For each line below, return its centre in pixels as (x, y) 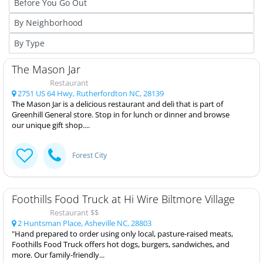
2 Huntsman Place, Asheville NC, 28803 (84, 223)
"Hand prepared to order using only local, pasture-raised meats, (122, 233)
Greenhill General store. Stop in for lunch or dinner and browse (121, 114)
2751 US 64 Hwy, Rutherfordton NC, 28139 (90, 93)
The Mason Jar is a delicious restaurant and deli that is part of (117, 104)
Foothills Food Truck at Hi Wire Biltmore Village (123, 199)
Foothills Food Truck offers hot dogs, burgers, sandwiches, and (121, 244)
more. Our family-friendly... (58, 254)
